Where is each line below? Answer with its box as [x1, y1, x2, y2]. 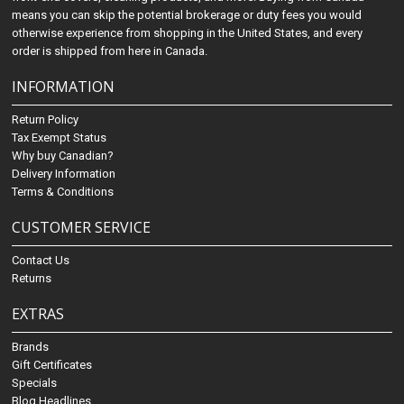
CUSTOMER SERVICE [12, 217, 151, 238]
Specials [12, 376, 58, 390]
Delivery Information [12, 167, 116, 181]
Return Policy [12, 113, 79, 127]
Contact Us [12, 253, 70, 268]
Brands [12, 340, 50, 354]
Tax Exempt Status [12, 131, 107, 145]
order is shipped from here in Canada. [12, 44, 208, 59]
